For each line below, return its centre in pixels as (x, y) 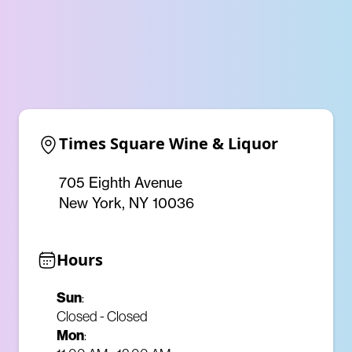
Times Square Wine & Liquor (169, 143)
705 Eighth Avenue (121, 182)
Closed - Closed (102, 316)
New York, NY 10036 (126, 202)
